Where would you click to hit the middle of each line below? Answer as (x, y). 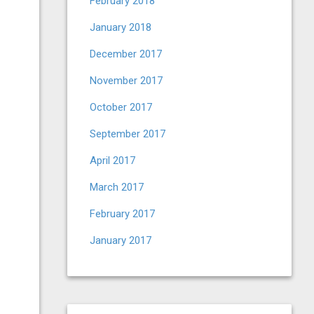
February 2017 (122, 214)
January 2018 (121, 27)
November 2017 (126, 81)
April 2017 (112, 161)
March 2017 (117, 187)
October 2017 (121, 107)
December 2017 (126, 54)
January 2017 (121, 240)
